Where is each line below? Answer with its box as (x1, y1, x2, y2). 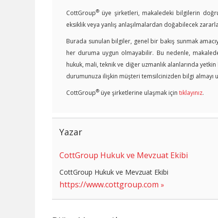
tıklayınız (179, 88, 202, 97)
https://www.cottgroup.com (59, 179, 159, 190)
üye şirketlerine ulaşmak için (99, 88, 179, 97)
